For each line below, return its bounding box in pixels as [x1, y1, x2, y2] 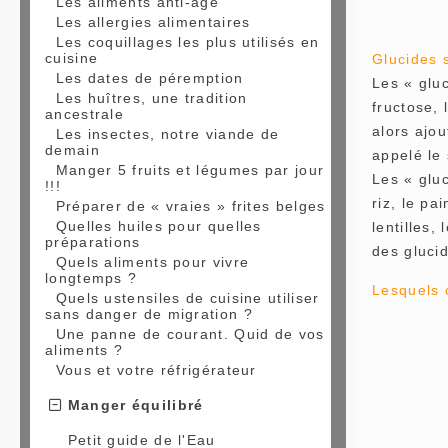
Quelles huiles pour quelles [55, 218, 262, 234]
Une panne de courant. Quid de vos [55, 326, 325, 342]
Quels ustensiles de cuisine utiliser [55, 290, 320, 306]
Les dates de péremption [55, 70, 244, 86]
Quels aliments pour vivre [55, 254, 250, 270]
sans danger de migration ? [45, 306, 253, 322]
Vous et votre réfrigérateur [55, 362, 257, 378]
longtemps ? [45, 270, 138, 286]
